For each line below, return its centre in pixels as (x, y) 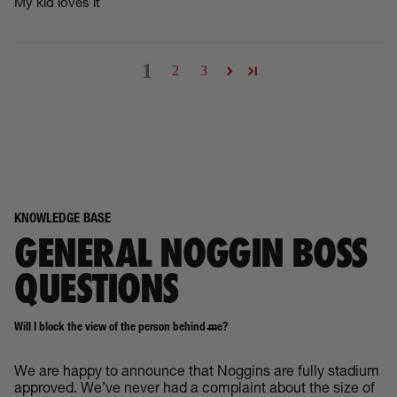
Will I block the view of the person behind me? (121, 328)
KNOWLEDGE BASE (62, 220)
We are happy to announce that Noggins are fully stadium (197, 374)
